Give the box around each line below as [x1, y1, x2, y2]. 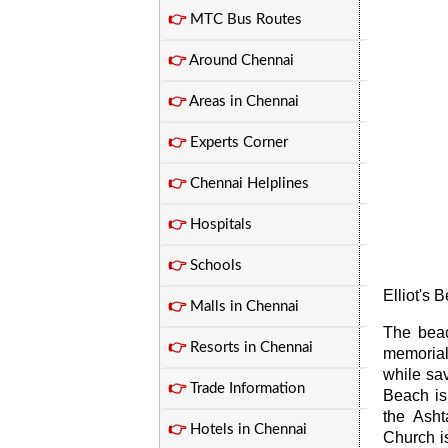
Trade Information [186, 381, 305, 396]
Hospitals [186, 217, 252, 232]
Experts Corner [186, 135, 288, 150]
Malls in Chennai [186, 299, 299, 314]
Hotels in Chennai [186, 422, 307, 437]
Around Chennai [186, 53, 294, 68]
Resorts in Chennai [186, 340, 313, 355]
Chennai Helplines [186, 176, 309, 191]
